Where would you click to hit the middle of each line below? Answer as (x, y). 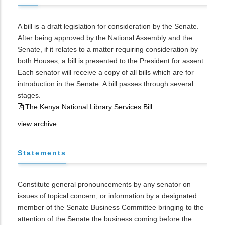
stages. (29, 95)
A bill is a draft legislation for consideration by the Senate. (108, 26)
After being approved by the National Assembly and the (105, 38)
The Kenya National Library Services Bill (88, 107)
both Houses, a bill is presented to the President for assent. (111, 61)
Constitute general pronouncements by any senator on (104, 184)
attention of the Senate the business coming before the (105, 219)
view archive (37, 124)
